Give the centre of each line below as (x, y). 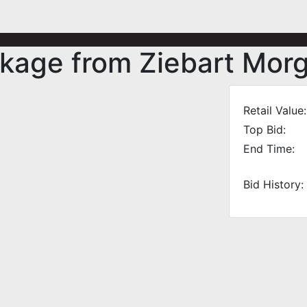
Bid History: (273, 184)
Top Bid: (265, 130)
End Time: (269, 149)
